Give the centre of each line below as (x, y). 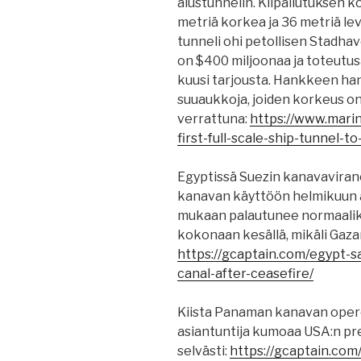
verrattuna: (214, 119)
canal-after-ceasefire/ (245, 274)
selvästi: (203, 351)
